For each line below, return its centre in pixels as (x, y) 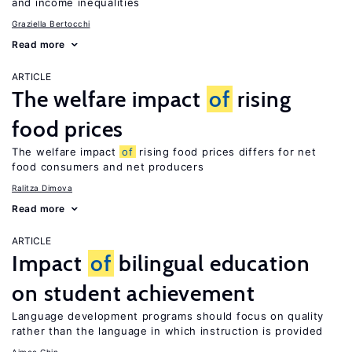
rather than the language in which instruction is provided (167, 331)
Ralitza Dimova (42, 188)
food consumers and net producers (108, 167)
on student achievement (134, 293)
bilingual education (212, 263)
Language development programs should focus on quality (168, 316)
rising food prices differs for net (226, 152)
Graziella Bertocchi (51, 24)
